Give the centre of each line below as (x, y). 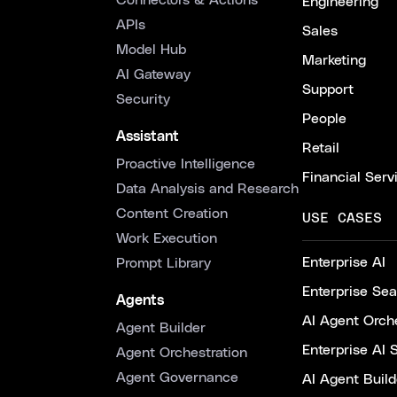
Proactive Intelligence (186, 164)
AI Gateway (153, 74)
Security (143, 99)
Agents (140, 300)
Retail (321, 148)
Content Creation (172, 214)
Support (328, 90)
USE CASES (342, 218)
